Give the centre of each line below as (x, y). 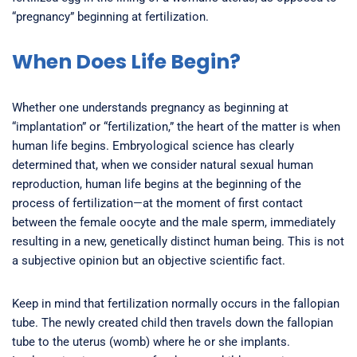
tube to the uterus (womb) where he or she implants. (151, 341)
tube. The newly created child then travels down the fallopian (173, 322)
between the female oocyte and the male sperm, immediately (174, 222)
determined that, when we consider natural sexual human (163, 165)
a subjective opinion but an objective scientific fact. (149, 260)
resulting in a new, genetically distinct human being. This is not (178, 241)
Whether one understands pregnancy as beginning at (150, 107)
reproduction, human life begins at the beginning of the (157, 184)
